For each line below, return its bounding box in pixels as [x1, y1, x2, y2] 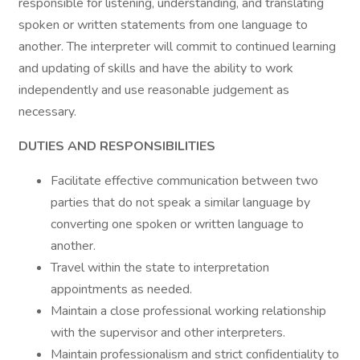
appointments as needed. [51, 280, 192, 298]
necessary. [18, 103, 76, 121]
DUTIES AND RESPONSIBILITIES [18, 137, 215, 155]
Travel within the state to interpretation [51, 259, 269, 276]
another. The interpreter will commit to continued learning [18, 38, 336, 55]
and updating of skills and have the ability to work [18, 59, 293, 77]
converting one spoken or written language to [51, 215, 304, 233]
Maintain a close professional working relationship [51, 302, 326, 320]
